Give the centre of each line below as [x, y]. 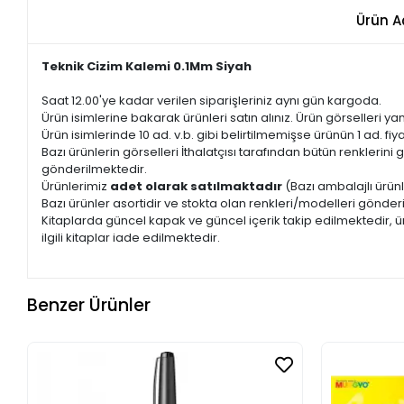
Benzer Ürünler [89, 306]
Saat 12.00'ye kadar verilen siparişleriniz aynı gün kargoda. [212, 100]
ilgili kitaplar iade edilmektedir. [131, 237]
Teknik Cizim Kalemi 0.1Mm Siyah [147, 66]
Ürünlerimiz [76, 186]
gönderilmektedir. [95, 169]
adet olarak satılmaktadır [198, 186]
